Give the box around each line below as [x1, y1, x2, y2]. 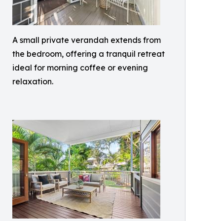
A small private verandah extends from [12, 35, 161, 45]
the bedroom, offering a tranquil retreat [12, 49, 165, 59]
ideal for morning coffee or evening [12, 63, 148, 73]
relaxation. [12, 76, 53, 87]
